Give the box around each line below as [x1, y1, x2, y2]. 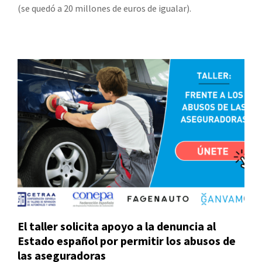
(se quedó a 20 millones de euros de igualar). [18, 2, 191, 14]
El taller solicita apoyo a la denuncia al [18, 219, 216, 234]
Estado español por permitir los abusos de [18, 233, 236, 249]
